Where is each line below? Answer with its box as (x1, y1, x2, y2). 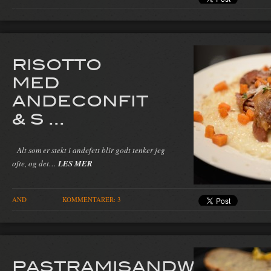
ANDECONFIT (12, 90, 148, 111)
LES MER (58, 157, 93, 169)
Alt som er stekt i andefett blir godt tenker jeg (12, 144, 165, 155)
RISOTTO (12, 53, 102, 74)
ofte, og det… (12, 157, 58, 169)
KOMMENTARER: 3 (62, 195, 121, 204)
